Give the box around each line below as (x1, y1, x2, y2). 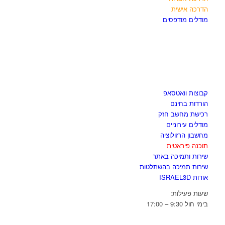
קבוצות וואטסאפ (163, 87, 208, 97)
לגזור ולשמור (149, 68, 208, 83)
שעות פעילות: (170, 188, 208, 198)
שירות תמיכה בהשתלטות (140, 161, 208, 171)
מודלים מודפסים (163, 15, 208, 25)
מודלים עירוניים (166, 119, 208, 129)
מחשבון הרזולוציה (160, 130, 208, 140)
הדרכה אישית (171, 4, 208, 14)
